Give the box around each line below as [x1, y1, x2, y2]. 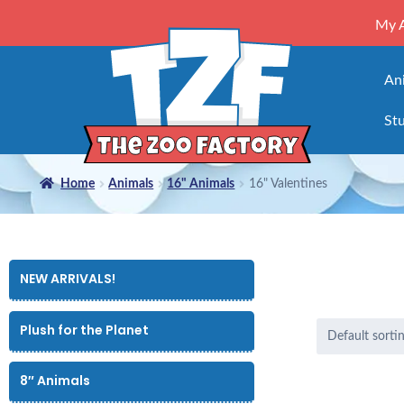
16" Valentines [248, 177, 327, 190]
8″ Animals [20, 372, 91, 390]
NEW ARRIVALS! [20, 270, 116, 289]
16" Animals [167, 177, 235, 190]
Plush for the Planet [20, 320, 150, 339]
